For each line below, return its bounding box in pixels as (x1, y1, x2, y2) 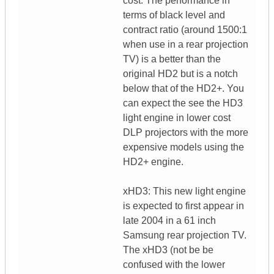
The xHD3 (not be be (123, 245, 213, 256)
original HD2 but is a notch (123, 68, 238, 80)
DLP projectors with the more (123, 127, 248, 138)
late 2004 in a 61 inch (123, 215, 216, 226)
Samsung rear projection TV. (123, 230, 246, 241)
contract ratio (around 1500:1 (123, 24, 247, 35)
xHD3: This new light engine (123, 186, 246, 197)
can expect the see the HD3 (123, 98, 243, 109)
